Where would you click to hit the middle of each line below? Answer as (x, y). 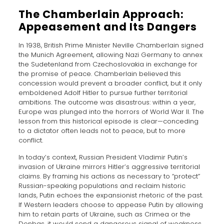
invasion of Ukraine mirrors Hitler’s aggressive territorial (109, 167)
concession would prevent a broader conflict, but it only (110, 83)
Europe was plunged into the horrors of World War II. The (111, 112)
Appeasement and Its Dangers (107, 27)
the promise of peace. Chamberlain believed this (99, 74)
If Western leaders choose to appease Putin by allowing (110, 205)
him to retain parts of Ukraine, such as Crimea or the (104, 214)
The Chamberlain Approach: (101, 14)
